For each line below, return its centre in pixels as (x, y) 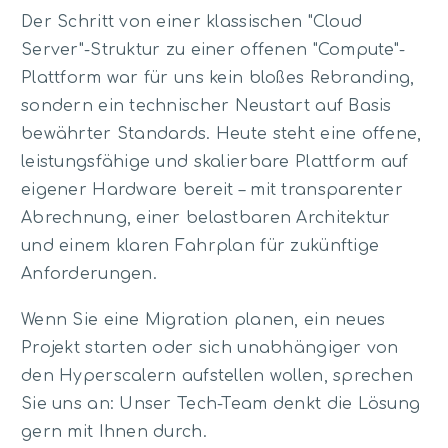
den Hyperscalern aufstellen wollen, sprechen (217, 375)
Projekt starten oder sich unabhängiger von (210, 347)
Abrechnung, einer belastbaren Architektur (206, 218)
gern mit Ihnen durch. (114, 431)
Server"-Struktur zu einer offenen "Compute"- (213, 50)
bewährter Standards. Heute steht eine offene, (221, 134)
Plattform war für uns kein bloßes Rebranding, (218, 78)
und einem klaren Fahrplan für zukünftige (200, 246)
